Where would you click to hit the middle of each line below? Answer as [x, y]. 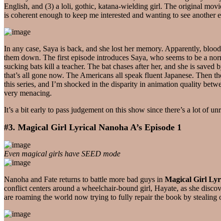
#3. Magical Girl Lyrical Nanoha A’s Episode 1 [93, 127]
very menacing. [28, 93]
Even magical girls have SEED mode [62, 153]
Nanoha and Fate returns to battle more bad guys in [84, 179]
